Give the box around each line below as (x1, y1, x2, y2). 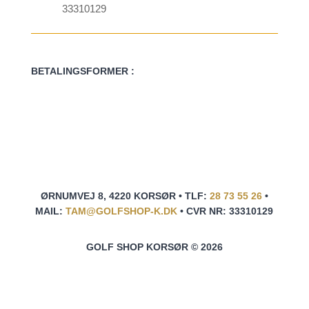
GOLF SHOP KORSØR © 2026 (86, 241, 223, 252)
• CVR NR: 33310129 (177, 205, 274, 217)
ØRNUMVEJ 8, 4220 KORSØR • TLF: (40, 190, 210, 201)
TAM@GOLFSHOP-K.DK (66, 205, 178, 217)
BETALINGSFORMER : (30, 65, 134, 77)
